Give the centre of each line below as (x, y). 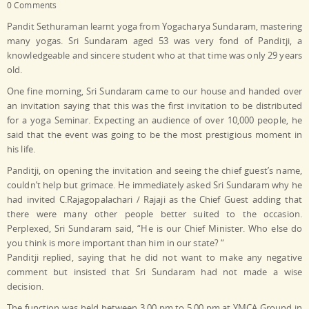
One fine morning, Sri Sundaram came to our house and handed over (154, 91)
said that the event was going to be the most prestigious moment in (154, 135)
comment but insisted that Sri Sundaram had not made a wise (154, 272)
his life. (21, 149)
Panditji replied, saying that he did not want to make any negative (154, 258)
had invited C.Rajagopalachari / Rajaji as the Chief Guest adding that (154, 200)
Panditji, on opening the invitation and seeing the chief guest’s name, (154, 171)
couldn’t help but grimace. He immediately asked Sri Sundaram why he (154, 185)
